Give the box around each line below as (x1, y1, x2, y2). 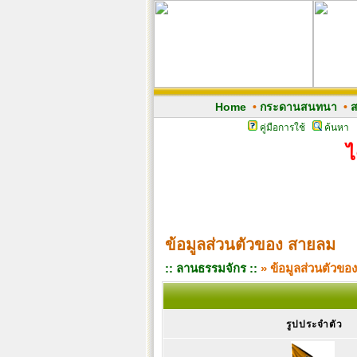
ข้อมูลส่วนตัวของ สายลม (165, 236, 335, 253)
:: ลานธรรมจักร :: (165, 261, 257, 275)
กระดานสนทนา (259, 100, 337, 113)
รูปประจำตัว (285, 319, 343, 330)
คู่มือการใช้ (259, 122, 305, 133)
